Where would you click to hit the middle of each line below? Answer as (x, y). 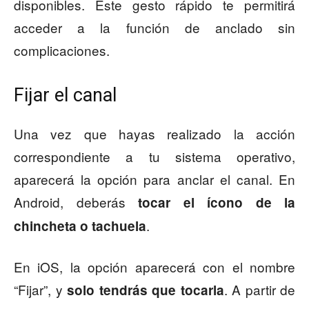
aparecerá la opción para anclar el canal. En (154, 179)
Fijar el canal (65, 96)
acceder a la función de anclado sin (154, 28)
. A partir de (259, 290)
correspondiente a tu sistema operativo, (154, 157)
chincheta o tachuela (80, 226)
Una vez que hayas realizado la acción (154, 134)
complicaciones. (62, 50)
